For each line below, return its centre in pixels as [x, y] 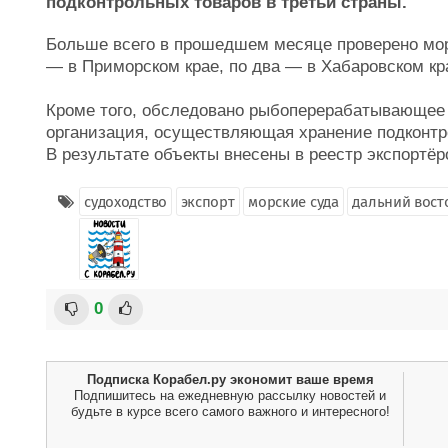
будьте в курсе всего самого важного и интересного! [230, 411]
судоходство [125, 202]
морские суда [293, 202]
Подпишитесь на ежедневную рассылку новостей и [230, 395]
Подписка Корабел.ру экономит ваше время [230, 379]
